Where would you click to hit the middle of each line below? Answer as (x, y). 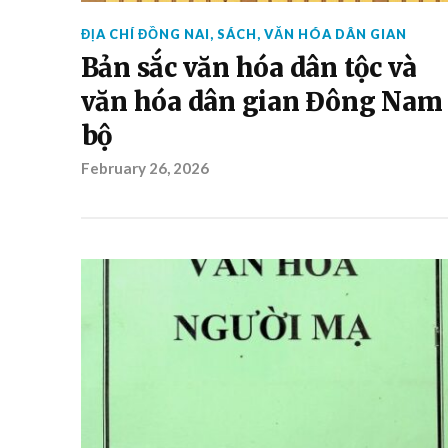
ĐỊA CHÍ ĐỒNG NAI (145, 34)
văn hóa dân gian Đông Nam (261, 102)
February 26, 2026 (144, 168)
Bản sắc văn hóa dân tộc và (249, 68)
